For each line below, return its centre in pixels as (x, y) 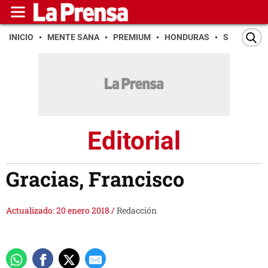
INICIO (21, 37)
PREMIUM (132, 37)
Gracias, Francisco (95, 179)
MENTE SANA (73, 37)
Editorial (134, 141)
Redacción (137, 211)
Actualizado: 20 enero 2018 (59, 211)
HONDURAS (187, 37)
